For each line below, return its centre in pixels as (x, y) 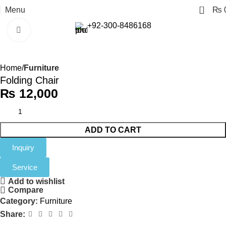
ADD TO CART (113, 130)
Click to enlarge (57, 30)
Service (25, 167)
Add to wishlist (37, 181)
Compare (26, 190)
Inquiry (23, 148)
